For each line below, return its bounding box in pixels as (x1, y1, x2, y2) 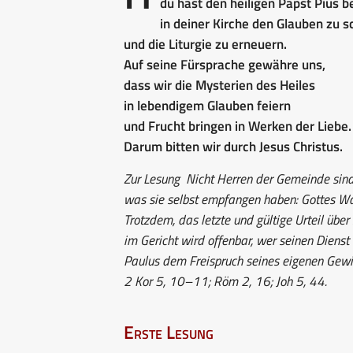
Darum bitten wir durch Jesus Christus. (124, 136, 343, 157)
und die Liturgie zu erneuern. (124, 33, 287, 54)
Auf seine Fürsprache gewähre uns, (124, 54, 325, 75)
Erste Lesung (124, 318, 214, 346)
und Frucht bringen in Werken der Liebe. (124, 115, 351, 136)
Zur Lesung (124, 168, 180, 189)
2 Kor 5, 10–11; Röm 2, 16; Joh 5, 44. (124, 270, 327, 292)
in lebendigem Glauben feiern (124, 95, 291, 116)
